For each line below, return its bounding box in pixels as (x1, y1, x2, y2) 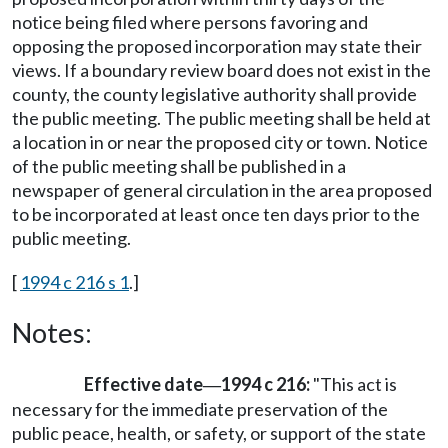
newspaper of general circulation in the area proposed (12, 179, 432, 201)
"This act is (310, 373, 397, 395)
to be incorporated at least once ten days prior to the (12, 203, 420, 225)
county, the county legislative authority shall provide (12, 83, 417, 105)
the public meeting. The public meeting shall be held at (12, 107, 431, 129)
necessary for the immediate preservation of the (12, 398, 388, 420)
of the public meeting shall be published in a (12, 155, 346, 177)
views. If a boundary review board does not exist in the (12, 59, 431, 81)
